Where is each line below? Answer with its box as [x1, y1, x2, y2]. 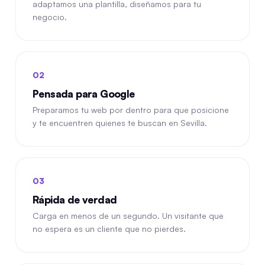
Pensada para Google [33, 88, 135, 100]
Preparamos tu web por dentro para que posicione [33, 105, 229, 115]
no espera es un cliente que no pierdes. [33, 224, 186, 234]
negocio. [33, 12, 67, 22]
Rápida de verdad [33, 193, 117, 206]
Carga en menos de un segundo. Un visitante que [33, 211, 224, 221]
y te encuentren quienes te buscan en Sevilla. [33, 118, 207, 128]
